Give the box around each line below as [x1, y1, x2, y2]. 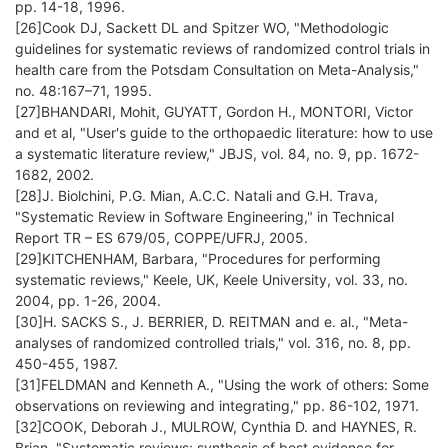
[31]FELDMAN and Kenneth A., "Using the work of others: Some [15, 376, 429, 394]
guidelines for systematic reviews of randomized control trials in [15, 40, 430, 58]
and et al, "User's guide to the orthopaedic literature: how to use [15, 124, 433, 142]
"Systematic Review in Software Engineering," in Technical [15, 208, 394, 226]
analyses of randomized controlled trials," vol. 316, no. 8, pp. [15, 334, 411, 352]
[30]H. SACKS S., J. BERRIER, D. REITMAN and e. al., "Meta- [15, 313, 408, 331]
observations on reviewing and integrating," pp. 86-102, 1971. [15, 397, 419, 415]
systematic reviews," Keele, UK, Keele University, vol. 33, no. [15, 271, 408, 289]
